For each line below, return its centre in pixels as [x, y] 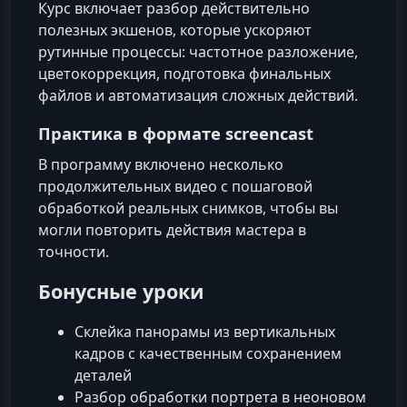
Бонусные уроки [121, 291]
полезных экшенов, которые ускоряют [175, 30]
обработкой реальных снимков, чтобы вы [188, 208]
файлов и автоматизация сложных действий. [198, 95]
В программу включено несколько [161, 164]
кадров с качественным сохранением [208, 353]
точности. [74, 251]
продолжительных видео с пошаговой [175, 186]
